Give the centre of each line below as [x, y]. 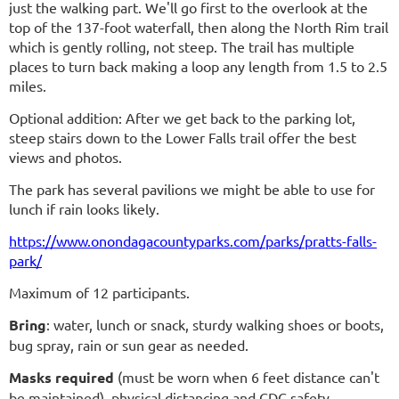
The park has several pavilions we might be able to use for [192, 189]
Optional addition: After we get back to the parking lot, [182, 118]
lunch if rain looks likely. [84, 209]
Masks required [61, 378]
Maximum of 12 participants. [99, 293]
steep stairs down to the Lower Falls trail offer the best [183, 138]
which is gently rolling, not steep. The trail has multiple [182, 47]
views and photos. [65, 157]
